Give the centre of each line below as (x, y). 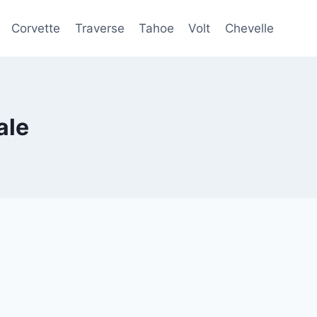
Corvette (36, 28)
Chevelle (249, 28)
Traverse (99, 28)
